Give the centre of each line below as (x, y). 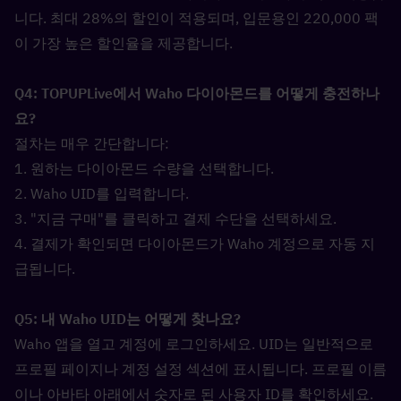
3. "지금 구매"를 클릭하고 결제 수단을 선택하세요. (175, 218)
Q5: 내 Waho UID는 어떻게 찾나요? (131, 319)
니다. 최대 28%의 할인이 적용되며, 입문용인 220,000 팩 (196, 18)
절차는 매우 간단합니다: (92, 143)
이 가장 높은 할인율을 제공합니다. (124, 43)
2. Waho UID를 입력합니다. (102, 193)
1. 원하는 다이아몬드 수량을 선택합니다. (144, 168)
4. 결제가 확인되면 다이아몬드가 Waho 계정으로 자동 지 (195, 243)
